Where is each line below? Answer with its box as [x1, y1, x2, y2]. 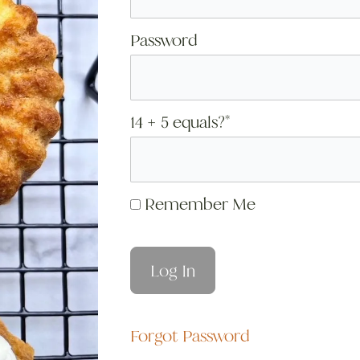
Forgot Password [130, 325, 249, 347]
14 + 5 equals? [130, 111, 225, 133]
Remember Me [141, 193, 256, 215]
